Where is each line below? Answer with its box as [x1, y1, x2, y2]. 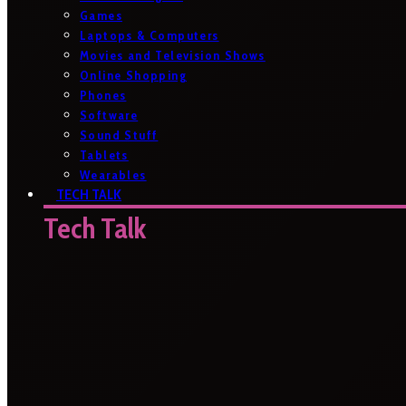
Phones [80, 87, 127, 103]
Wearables [80, 167, 147, 183]
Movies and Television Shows [80, 47, 266, 63]
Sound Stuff [80, 127, 159, 143]
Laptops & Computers [80, 27, 219, 43]
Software [80, 107, 139, 123]
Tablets [80, 147, 129, 163]
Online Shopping [80, 67, 187, 83]
